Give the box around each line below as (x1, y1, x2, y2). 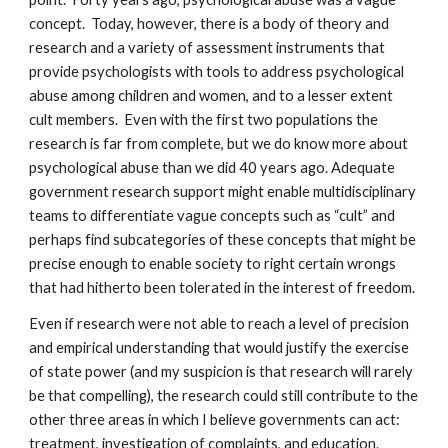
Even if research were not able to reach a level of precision (29, 315, 410, 332)
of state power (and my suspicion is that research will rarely (29, 363, 414, 380)
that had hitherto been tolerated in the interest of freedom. (29, 279, 416, 296)
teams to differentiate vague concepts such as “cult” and (29, 207, 396, 224)
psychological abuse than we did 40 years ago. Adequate (29, 159, 396, 176)
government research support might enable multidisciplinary (29, 183, 417, 200)
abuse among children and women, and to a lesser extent (29, 87, 394, 104)
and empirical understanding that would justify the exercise (29, 339, 410, 356)
